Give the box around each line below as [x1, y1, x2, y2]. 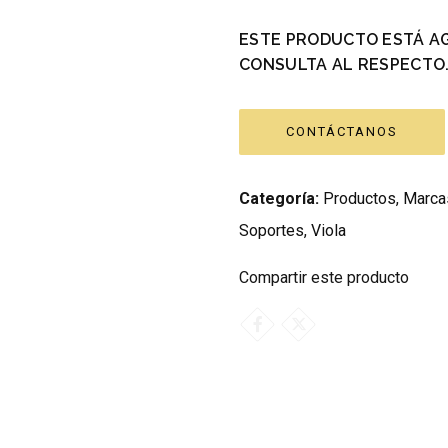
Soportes [239, 221, 304, 241]
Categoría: [239, 189, 319, 209]
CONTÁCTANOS [286, 124, 398, 140]
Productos [323, 189, 396, 209]
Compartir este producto [239, 268, 409, 288]
